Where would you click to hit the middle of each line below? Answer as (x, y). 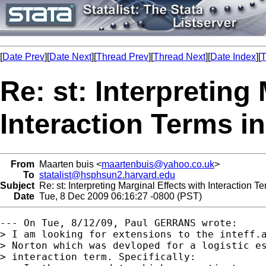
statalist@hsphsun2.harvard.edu (107, 175)
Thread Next (179, 57)
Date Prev (23, 57)
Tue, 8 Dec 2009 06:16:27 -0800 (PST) (118, 196)
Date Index (233, 57)
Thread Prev (122, 57)
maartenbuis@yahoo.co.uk (158, 164)
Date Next (70, 57)
